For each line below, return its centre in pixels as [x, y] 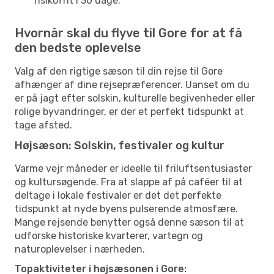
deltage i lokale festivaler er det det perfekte [118, 195]
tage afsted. [43, 125]
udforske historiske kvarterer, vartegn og [109, 235]
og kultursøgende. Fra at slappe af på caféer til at [129, 182]
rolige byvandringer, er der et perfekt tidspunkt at [129, 111]
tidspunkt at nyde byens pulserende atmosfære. [126, 209]
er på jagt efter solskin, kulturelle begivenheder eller [135, 98]
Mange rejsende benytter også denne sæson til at [129, 222]
